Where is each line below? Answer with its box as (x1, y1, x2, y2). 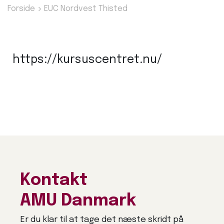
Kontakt (20, 172, 87, 189)
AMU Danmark (20, 192, 136, 209)
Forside (7, 4, 35, 13)
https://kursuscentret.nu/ (12, 54, 162, 65)
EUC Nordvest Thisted (42, 4, 127, 13)
